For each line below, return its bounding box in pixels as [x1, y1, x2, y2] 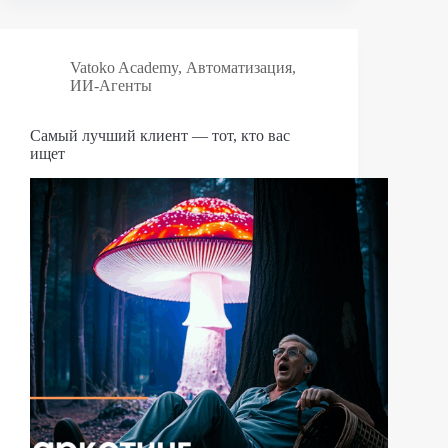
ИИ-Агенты [70, 77, 152, 95]
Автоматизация [186, 59, 292, 77]
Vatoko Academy [70, 59, 178, 77]
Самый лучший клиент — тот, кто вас [30, 127, 290, 145]
